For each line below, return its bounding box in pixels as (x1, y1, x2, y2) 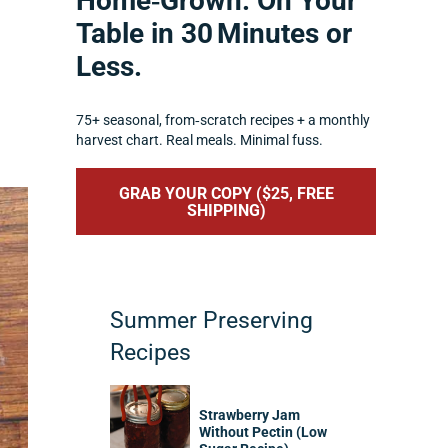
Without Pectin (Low (199, 423, 328, 441)
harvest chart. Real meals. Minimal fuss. (76, 132, 323, 150)
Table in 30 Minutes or (76, 17, 352, 51)
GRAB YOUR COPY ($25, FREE (118, 183, 334, 203)
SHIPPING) (186, 200, 266, 220)
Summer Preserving (110, 307, 314, 334)
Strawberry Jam (199, 406, 301, 424)
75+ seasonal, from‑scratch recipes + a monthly (76, 112, 370, 130)
